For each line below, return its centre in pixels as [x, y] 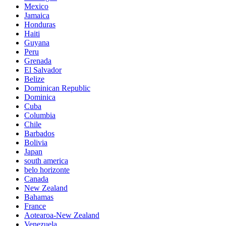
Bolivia [36, 142]
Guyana [37, 42]
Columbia [40, 115]
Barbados [39, 133]
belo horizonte [47, 169]
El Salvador [43, 70]
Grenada [38, 61]
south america [46, 160]
